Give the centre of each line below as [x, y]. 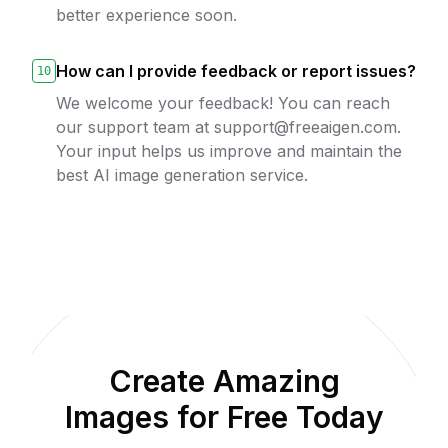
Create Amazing [224, 381]
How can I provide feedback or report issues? [236, 71]
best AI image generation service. [182, 175]
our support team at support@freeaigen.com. [228, 127]
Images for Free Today [224, 417]
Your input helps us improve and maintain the [229, 151]
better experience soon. [146, 15]
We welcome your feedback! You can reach [223, 103]
